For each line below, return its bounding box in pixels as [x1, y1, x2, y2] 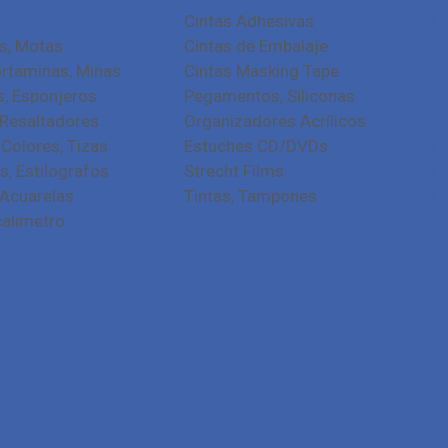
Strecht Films [183, 161, 284, 181]
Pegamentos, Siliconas [183, 86, 355, 106]
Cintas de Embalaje [183, 36, 328, 56]
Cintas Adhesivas [183, 11, 314, 31]
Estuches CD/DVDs [183, 136, 328, 156]
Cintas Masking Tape [183, 61, 339, 81]
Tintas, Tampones [183, 186, 317, 206]
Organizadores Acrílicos [183, 111, 366, 131]
